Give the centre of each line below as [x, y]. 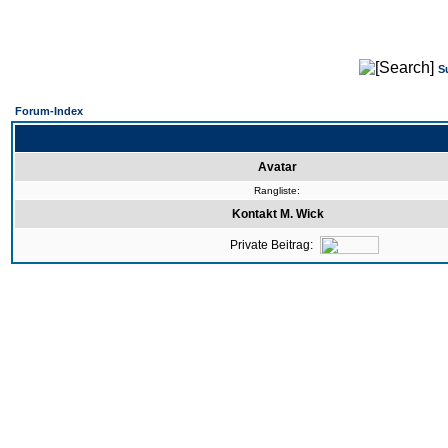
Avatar [277, 167]
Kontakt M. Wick [277, 214]
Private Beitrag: [271, 245]
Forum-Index [49, 111]
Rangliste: [277, 190]
